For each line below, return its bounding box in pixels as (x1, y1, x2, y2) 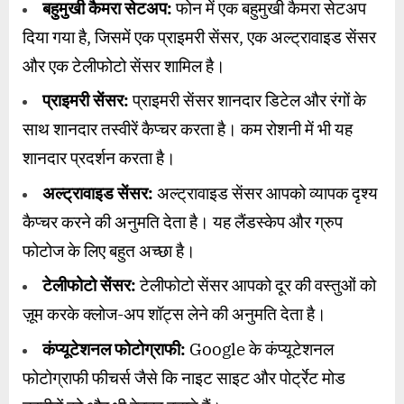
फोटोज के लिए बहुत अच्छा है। (23, 239, 196, 262)
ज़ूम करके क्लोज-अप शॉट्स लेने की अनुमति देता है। (23, 303, 326, 326)
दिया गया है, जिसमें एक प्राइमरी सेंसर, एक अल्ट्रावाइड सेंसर (23, 26, 376, 49)
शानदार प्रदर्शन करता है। (23, 147, 176, 170)
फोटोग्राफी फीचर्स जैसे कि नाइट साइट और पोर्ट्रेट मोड (23, 366, 345, 389)
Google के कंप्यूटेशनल (186, 337, 334, 360)
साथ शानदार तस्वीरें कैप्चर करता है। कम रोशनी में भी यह (23, 118, 353, 141)
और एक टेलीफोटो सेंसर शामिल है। (23, 55, 225, 78)
